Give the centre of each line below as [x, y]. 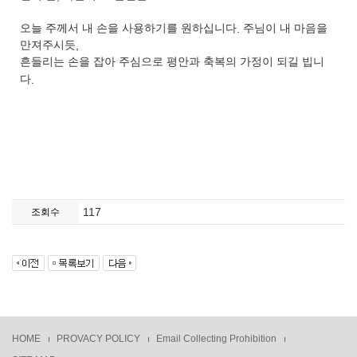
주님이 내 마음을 [285, 29]
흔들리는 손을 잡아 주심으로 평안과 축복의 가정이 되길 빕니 [172, 62]
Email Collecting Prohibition [216, 339]
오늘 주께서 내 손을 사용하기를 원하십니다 [128, 29]
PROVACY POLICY [98, 339]
